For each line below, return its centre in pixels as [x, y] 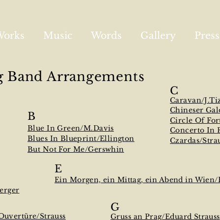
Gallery [158, 36]
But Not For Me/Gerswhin [76, 149]
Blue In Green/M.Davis [71, 128]
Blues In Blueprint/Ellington [81, 138]
